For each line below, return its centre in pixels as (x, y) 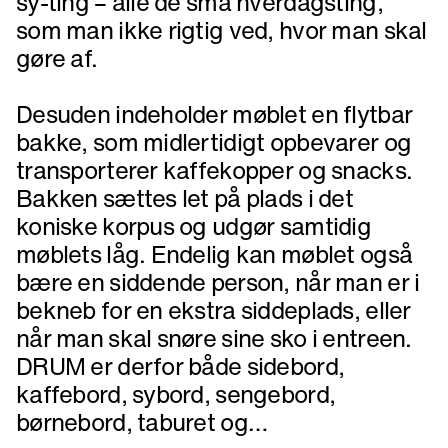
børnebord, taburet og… (144, 422)
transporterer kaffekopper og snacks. (214, 170)
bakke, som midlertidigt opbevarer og (214, 142)
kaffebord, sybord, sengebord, (176, 394)
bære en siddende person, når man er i (218, 282)
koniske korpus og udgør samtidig (193, 226)
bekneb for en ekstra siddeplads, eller (213, 310)
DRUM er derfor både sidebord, (180, 366)
